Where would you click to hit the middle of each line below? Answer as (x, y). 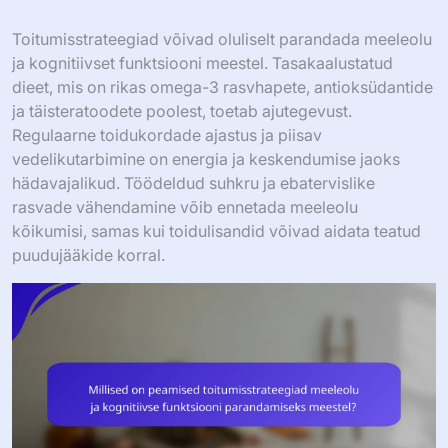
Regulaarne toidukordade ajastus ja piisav (167, 135)
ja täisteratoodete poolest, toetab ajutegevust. (182, 111)
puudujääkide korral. (88, 255)
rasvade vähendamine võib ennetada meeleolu (185, 207)
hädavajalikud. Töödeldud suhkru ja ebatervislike (193, 183)
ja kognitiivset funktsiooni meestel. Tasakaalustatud (202, 63)
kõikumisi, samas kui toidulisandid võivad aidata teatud (216, 231)
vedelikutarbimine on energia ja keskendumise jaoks (206, 159)
